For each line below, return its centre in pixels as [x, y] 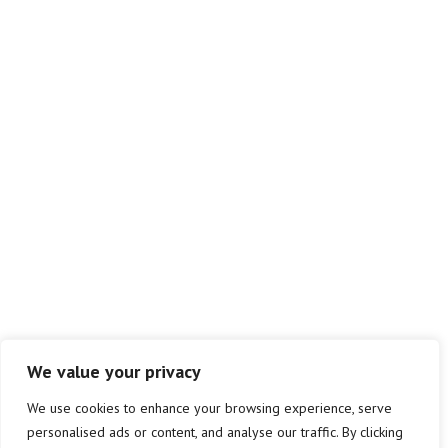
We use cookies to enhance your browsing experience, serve [209, 408]
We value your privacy [114, 371]
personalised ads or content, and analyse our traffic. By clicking [215, 432]
